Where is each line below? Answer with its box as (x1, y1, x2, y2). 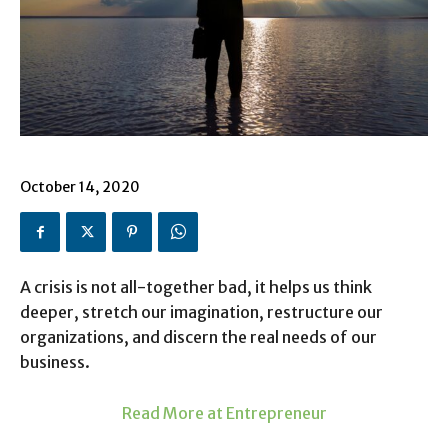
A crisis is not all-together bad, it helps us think (20, 277, 372, 298)
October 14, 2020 (20, 178, 140, 197)
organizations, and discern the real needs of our (20, 327, 377, 348)
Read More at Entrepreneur (121, 403, 327, 424)
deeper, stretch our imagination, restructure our (20, 302, 383, 323)
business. (20, 352, 90, 373)
